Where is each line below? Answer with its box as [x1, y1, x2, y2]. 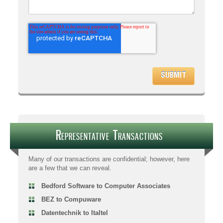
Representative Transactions [55, 127, 163, 144]
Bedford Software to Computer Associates [41, 182, 170, 190]
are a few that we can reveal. [28, 164, 111, 172]
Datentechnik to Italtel [41, 209, 108, 217]
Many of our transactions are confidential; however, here [28, 155, 190, 163]
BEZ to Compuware [41, 195, 101, 203]
